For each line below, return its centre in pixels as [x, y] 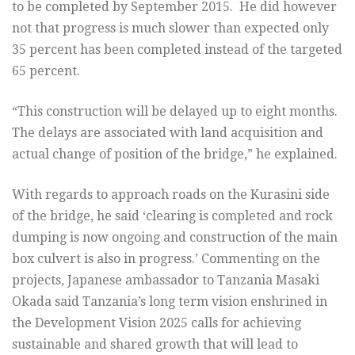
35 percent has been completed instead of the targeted [177, 49]
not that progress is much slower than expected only [170, 28]
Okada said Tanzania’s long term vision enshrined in [170, 301]
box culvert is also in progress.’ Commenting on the [166, 258]
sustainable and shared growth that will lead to [155, 344]
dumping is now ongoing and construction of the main [175, 237]
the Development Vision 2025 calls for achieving [157, 323]
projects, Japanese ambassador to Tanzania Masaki [166, 280]
